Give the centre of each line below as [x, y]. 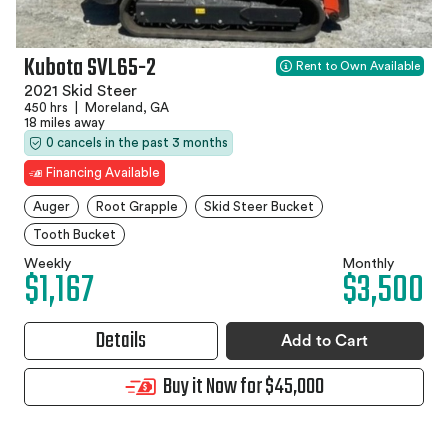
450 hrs [47, 108]
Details [120, 341]
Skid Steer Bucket [259, 207]
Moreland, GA [125, 108]
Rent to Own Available [358, 66]
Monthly [368, 264]
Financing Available [103, 173]
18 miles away [64, 123]
